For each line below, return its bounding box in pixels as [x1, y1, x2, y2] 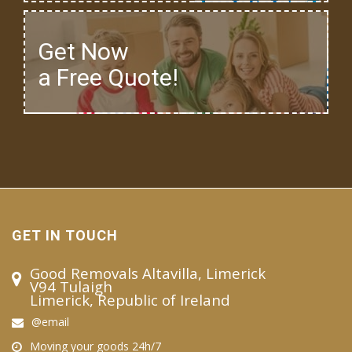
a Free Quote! [38, 63, 178, 91]
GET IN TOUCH [12, 226, 118, 244]
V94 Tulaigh [30, 276, 112, 296]
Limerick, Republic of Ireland [30, 289, 230, 310]
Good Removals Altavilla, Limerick [30, 262, 266, 283]
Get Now [38, 37, 129, 65]
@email [31, 313, 69, 329]
